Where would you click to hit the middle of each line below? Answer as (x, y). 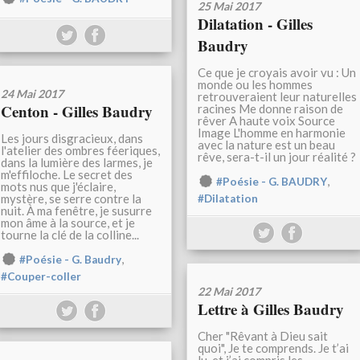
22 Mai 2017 (229, 292)
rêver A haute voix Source (266, 121)
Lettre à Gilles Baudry (271, 309)
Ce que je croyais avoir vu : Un (277, 73)
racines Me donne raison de (270, 109)
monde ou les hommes (255, 85)
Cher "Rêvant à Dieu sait (263, 336)
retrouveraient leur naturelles (277, 97)
